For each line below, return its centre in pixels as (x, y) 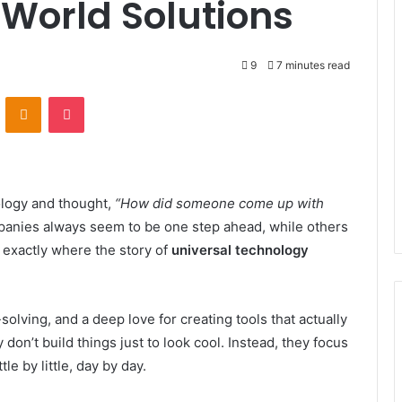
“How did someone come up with (219, 204)
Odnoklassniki (79, 96)
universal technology (240, 250)
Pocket (103, 96)
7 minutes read (312, 65)
